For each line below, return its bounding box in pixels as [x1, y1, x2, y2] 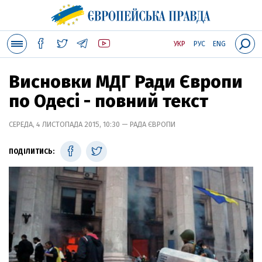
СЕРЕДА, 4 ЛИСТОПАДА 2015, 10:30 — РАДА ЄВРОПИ [9, 120, 175, 129]
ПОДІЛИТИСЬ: [9, 147, 54, 156]
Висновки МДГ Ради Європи [9, 71, 243, 92]
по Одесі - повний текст [9, 91, 208, 112]
